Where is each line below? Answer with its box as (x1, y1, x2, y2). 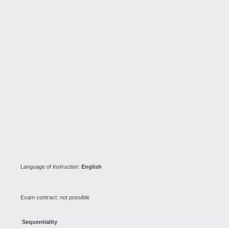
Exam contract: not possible (20, 194, 89, 200)
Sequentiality (22, 219, 57, 225)
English (81, 164, 102, 170)
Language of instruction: (20, 164, 81, 170)
